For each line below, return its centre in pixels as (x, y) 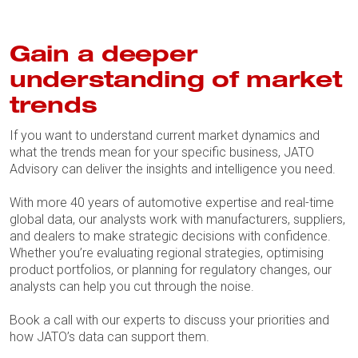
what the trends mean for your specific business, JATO (162, 152)
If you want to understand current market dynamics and (165, 135)
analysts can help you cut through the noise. (132, 286)
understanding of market (176, 82)
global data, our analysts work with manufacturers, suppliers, (177, 219)
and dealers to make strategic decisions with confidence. (170, 236)
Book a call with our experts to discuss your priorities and (169, 320)
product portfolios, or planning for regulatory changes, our (171, 269)
